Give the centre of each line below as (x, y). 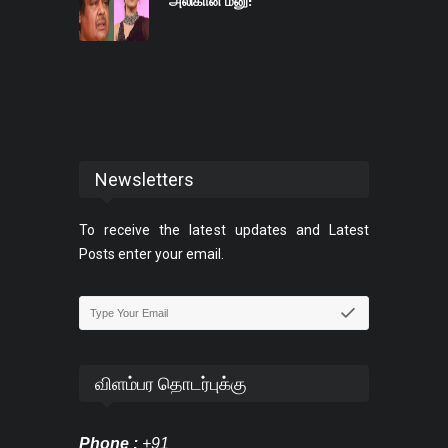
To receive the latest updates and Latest (224, 230)
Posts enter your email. (151, 254)
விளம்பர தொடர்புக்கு (171, 384)
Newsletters (144, 180)
